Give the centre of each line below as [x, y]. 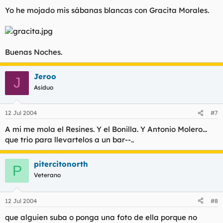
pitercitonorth [61, 164]
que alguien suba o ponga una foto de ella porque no [101, 217]
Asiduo [44, 87]
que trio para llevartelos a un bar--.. [69, 140]
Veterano [47, 175]
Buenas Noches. [34, 52]
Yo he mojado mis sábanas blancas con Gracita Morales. [107, 10]
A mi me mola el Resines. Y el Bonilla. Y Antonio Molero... [106, 129]
